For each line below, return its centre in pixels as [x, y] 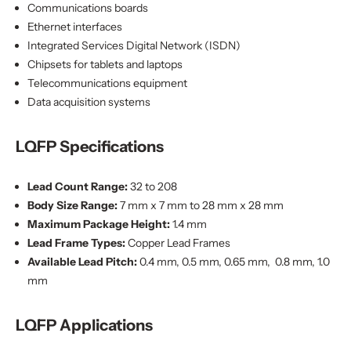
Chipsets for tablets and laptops [105, 64]
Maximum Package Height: [100, 224]
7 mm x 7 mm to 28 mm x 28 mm [201, 205]
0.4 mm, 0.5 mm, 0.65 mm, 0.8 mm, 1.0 [233, 262]
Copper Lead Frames [178, 243]
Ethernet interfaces [75, 27]
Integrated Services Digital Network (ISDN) [134, 45]
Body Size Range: [72, 205]
